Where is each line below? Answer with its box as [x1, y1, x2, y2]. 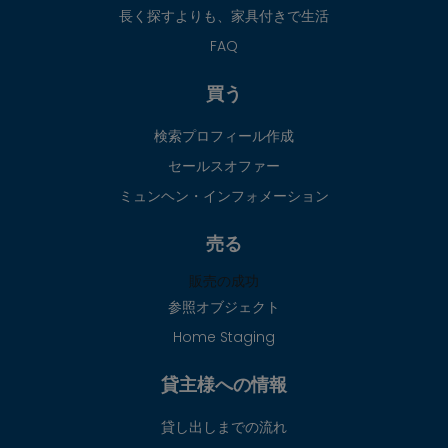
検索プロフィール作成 [154, 126, 294, 147]
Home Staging [173, 327, 275, 348]
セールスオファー [168, 156, 280, 177]
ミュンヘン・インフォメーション [119, 186, 329, 207]
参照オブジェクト [168, 297, 280, 318]
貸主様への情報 [161, 372, 287, 398]
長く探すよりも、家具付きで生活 [119, 6, 329, 27]
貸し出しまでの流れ [161, 417, 287, 438]
